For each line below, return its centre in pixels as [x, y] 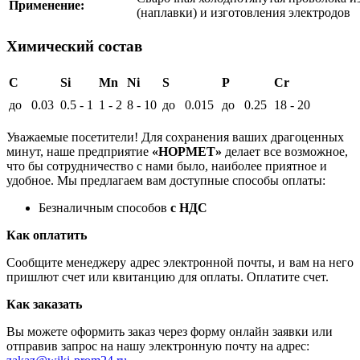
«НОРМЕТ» [185, 151]
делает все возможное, [285, 151]
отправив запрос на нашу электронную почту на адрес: [160, 346]
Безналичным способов [104, 207]
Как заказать [44, 304]
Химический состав [74, 47]
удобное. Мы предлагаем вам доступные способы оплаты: [166, 180]
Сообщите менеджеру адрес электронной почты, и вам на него [180, 262]
